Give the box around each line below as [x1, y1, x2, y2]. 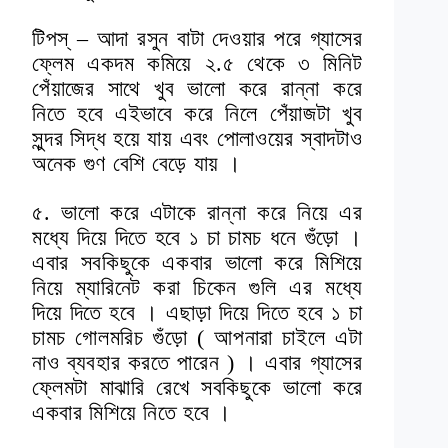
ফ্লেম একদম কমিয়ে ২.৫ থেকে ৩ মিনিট [32, 51, 363, 77]
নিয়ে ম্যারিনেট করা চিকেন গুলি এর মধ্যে [32, 275, 363, 301]
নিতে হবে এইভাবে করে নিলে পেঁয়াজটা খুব [32, 101, 363, 127]
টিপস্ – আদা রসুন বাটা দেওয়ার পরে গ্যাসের [32, 26, 363, 52]
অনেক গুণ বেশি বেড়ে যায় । [32, 151, 242, 177]
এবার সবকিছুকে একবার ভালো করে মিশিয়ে [32, 250, 363, 276]
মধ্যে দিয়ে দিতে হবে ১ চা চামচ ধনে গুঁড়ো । [32, 225, 363, 251]
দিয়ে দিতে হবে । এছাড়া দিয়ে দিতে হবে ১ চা [32, 300, 363, 326]
